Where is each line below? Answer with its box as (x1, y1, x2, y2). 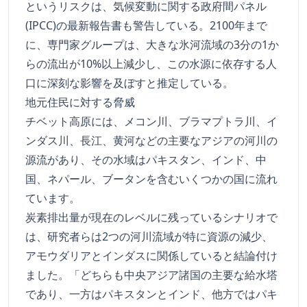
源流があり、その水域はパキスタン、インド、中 (25, 152, 267, 168)
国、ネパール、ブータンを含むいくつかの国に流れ (25, 171, 278, 187)
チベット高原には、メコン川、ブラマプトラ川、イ (25, 114, 278, 130)
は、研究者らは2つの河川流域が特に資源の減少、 (25, 229, 273, 245)
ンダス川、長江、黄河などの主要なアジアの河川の (25, 133, 278, 149)
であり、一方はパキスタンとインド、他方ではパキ (25, 286, 278, 302)
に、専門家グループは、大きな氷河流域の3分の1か (25, 37, 279, 53)
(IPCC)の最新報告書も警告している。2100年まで (25, 18, 267, 34)
